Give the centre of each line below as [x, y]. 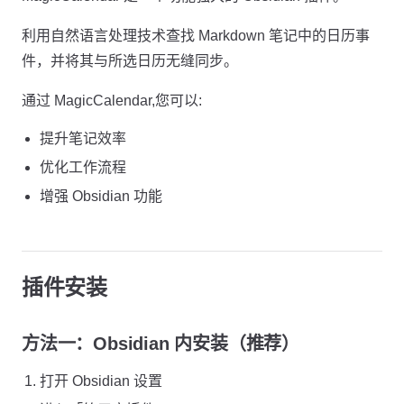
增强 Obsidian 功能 [101, 196]
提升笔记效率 [83, 138]
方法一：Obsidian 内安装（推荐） [161, 344]
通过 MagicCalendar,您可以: [112, 101]
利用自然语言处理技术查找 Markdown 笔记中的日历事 [196, 36]
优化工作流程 [83, 167]
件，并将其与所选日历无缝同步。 [130, 61]
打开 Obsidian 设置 [101, 381]
